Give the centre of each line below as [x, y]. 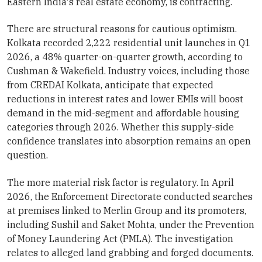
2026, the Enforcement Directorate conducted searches [130, 196]
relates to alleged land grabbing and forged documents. [130, 252]
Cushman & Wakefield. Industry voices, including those [128, 71]
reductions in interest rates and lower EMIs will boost [125, 99]
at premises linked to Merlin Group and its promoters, [127, 210]
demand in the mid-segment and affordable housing [123, 113]
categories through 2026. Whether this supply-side [120, 127]
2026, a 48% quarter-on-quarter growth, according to [125, 57]
